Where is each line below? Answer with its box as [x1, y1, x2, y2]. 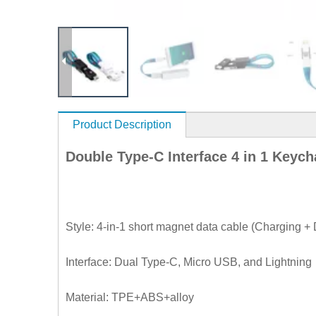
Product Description [73, 119, 171, 131]
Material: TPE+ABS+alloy [66, 291, 194, 304]
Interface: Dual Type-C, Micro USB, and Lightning [66, 256, 312, 269]
